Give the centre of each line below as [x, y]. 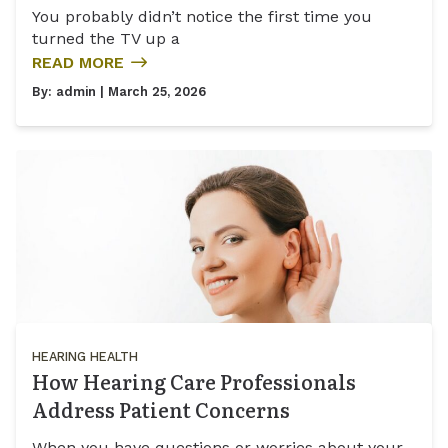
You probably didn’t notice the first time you [202, 17]
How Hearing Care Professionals [194, 381]
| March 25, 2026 [151, 92]
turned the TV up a [106, 39]
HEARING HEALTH [85, 357]
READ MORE [78, 63]
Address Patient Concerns [161, 409]
